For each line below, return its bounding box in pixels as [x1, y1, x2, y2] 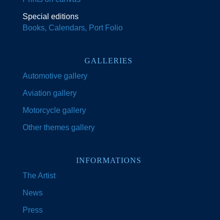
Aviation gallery [23, 89, 77, 98]
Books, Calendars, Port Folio [23, 24, 123, 32]
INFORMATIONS [76, 156, 141, 165]
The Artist [23, 171, 55, 180]
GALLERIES [84, 56, 133, 66]
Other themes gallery [23, 123, 95, 132]
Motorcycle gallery [23, 106, 86, 115]
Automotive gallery [23, 72, 87, 81]
